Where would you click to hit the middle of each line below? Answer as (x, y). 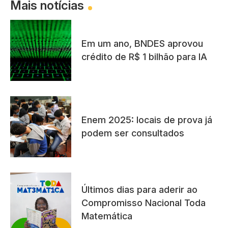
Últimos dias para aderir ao (139, 189)
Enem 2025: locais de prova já (147, 120)
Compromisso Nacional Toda (144, 203)
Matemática (107, 216)
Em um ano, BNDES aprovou (142, 43)
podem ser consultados (133, 133)
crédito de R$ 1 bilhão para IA (144, 56)
